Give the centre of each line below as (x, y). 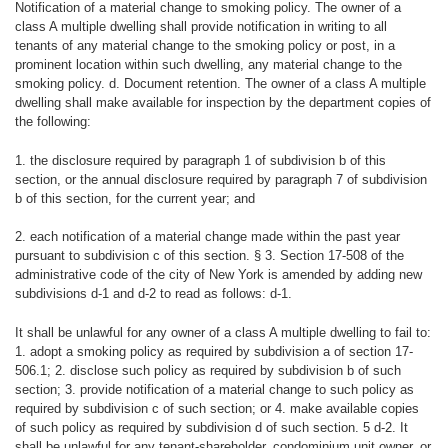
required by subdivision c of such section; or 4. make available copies (216, 408)
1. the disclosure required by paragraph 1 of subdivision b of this (200, 160)
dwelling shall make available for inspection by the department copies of (222, 103)
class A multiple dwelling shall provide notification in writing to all (200, 27)
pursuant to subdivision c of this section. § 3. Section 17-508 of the (209, 256)
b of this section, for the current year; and (134, 198)
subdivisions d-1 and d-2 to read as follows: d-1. (153, 294)
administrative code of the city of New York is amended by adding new (218, 275)
